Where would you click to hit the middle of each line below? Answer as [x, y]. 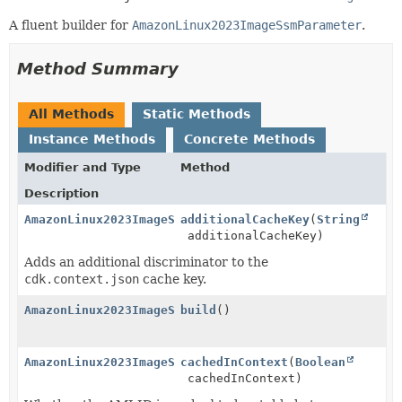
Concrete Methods [249, 139]
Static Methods [197, 114]
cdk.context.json [82, 279]
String [339, 219]
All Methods [71, 114]
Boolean [321, 362]
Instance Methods [92, 139]
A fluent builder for [70, 25]
